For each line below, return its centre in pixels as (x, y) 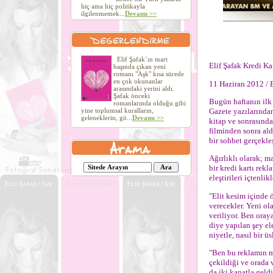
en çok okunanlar (138, 81)
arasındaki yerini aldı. (144, 88)
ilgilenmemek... (103, 13)
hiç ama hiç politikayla (113, 6)
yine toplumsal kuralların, (117, 110)
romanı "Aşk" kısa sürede (149, 74)
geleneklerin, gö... (107, 118)
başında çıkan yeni (140, 66)
